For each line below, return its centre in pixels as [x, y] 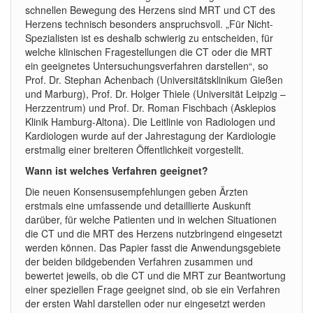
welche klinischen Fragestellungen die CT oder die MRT [149, 52]
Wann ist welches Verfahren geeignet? [117, 170]
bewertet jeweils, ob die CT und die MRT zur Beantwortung [155, 275]
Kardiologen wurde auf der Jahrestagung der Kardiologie [151, 136]
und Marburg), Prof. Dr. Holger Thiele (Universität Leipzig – [155, 94]
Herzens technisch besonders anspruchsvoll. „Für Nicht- [149, 24]
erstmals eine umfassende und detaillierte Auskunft [138, 205]
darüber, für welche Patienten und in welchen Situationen [151, 219]
